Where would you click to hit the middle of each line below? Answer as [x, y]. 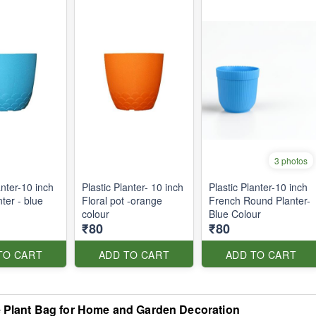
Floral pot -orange [122, 200]
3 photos [291, 160]
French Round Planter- [260, 200]
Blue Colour [235, 214]
